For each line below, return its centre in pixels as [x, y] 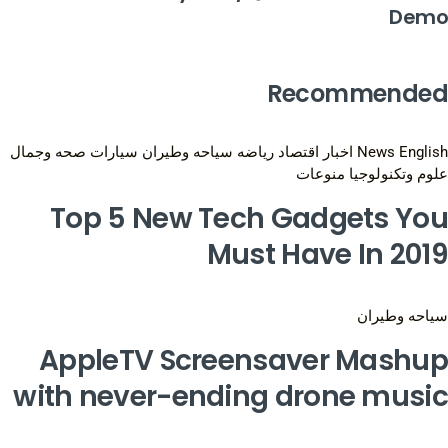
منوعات [320, 173]
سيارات [114, 151]
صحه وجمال [48, 151]
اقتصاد [298, 151]
